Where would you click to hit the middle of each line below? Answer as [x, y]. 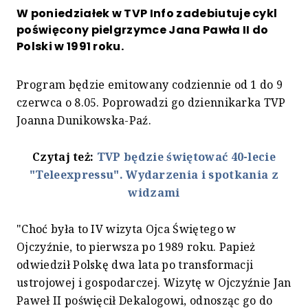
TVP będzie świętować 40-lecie [186, 157]
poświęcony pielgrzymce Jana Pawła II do [143, 30]
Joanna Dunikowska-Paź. [84, 121]
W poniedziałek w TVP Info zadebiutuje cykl [147, 14]
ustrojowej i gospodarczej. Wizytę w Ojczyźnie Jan [154, 283]
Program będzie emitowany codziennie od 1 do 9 [150, 85]
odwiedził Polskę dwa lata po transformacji [135, 265]
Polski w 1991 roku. [70, 47]
